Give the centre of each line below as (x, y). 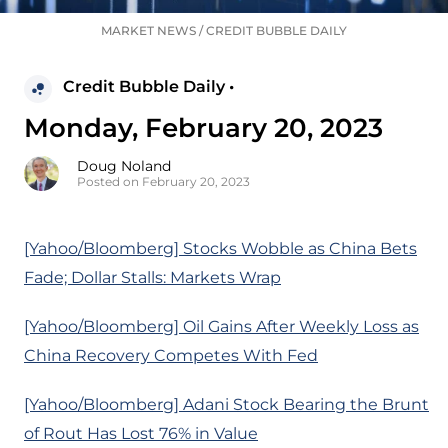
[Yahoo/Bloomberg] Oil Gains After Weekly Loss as (221, 327)
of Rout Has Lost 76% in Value (141, 434)
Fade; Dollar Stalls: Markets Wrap (152, 278)
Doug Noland (124, 166)
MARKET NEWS (148, 31)
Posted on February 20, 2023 (163, 182)
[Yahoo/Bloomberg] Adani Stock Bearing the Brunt (226, 405)
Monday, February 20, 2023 (203, 128)
